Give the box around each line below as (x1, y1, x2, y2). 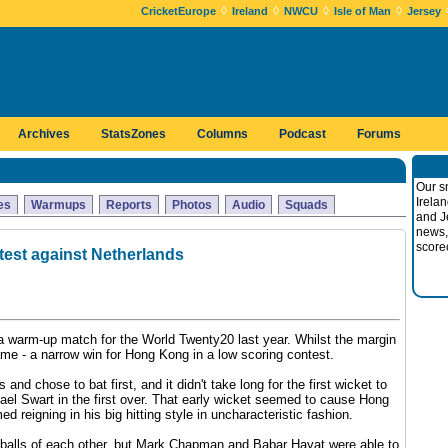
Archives (18, 127, 70, 141)
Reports (106, 198, 152, 212)
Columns (197, 127, 248, 141)
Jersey (407, 5, 441, 17)
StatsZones (101, 127, 166, 141)
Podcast (279, 127, 326, 141)
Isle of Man (334, 5, 391, 17)
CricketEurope (141, 5, 216, 17)
